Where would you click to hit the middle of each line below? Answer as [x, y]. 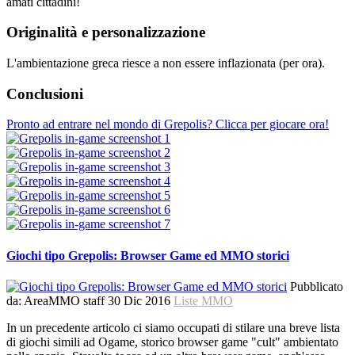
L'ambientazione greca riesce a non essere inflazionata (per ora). [166, 63]
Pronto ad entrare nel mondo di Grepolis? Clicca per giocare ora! [168, 124]
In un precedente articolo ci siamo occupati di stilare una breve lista [173, 327]
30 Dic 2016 [141, 300]
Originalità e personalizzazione [106, 32]
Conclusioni [45, 94]
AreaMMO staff [66, 300]
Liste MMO [203, 300]
